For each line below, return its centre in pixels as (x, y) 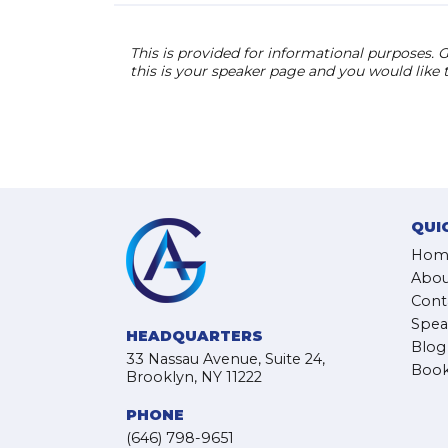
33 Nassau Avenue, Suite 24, (225, 359)
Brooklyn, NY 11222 (194, 377)
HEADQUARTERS (194, 336)
